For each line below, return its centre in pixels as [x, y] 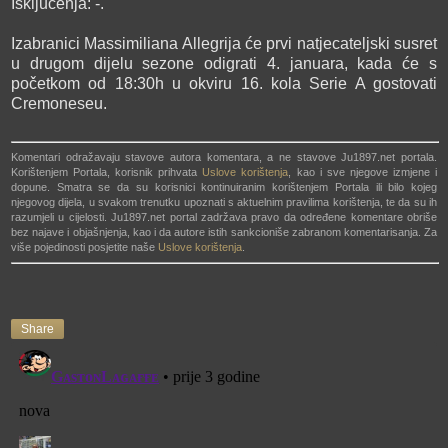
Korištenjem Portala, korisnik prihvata [107, 171]
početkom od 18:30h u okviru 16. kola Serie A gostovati [224, 83]
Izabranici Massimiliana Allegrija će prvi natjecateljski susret [224, 43]
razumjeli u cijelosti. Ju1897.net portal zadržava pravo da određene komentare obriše [224, 216]
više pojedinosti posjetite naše [84, 246]
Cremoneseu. [59, 103]
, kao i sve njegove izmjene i [363, 171]
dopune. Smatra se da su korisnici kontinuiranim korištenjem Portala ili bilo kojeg [224, 186]
